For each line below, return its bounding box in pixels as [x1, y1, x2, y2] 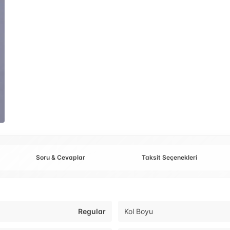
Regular [78, 207, 106, 216]
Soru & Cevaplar [36, 154, 85, 162]
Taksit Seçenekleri [142, 154, 197, 162]
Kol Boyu [124, 207, 153, 216]
